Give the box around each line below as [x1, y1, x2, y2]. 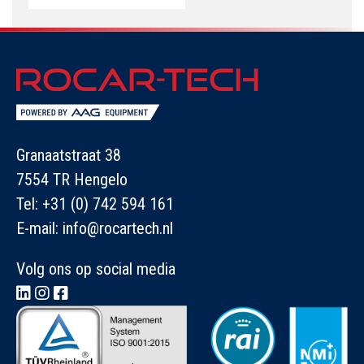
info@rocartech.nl [63, 219, 173, 239]
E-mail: [16, 219, 63, 239]
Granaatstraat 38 [16, 145, 121, 166]
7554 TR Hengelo [16, 170, 128, 190]
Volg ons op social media [16, 259, 175, 279]
